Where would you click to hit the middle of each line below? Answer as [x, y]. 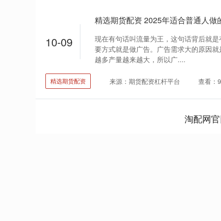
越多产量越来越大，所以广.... [140, 59]
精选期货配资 [68, 81]
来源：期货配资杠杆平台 [145, 81]
